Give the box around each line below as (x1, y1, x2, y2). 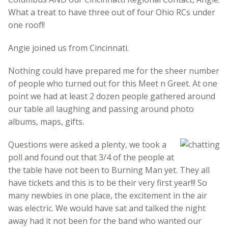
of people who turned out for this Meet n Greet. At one (8, 77, 217, 89)
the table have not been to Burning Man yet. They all (8, 164, 210, 176)
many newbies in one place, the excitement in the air (8, 189, 207, 201)
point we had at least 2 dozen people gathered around (8, 90, 215, 102)
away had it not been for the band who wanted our (8, 215, 202, 226)
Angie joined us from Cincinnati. (8, 42, 129, 53)
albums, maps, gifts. (8, 116, 84, 127)
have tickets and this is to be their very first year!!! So (8, 177, 207, 188)
